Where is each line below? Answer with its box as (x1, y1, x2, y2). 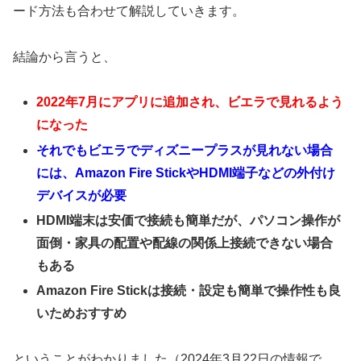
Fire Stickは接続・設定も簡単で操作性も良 (90, 284, 342, 297)
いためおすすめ (36, 306, 127, 320)
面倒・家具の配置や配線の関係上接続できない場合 (36, 235, 334, 250)
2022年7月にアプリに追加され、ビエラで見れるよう (36, 95, 344, 110)
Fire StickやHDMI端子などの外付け (129, 165, 336, 180)
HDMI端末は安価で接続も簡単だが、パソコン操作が (36, 213, 341, 227)
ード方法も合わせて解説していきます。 (13, 3, 245, 18)
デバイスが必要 (36, 188, 127, 202)
